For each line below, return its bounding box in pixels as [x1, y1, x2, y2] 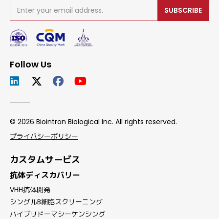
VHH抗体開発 [10, 185, 50, 195]
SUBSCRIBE [164, 5, 202, 15]
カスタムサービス [10, 153, 80, 166]
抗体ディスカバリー [10, 170, 80, 181]
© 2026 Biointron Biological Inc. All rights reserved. [10, 116, 177, 127]
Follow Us [10, 58, 51, 70]
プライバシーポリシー [10, 131, 78, 141]
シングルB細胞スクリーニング [10, 197, 103, 207]
